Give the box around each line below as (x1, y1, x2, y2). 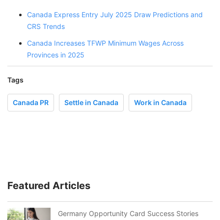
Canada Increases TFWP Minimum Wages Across (27, 39, 184, 48)
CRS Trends (27, 22, 65, 31)
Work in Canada (134, 98, 187, 107)
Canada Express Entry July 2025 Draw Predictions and (27, 10, 203, 19)
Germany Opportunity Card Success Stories (58, 209, 198, 218)
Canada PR (13, 98, 49, 107)
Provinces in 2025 (27, 51, 84, 59)
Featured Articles (7, 180, 90, 192)
